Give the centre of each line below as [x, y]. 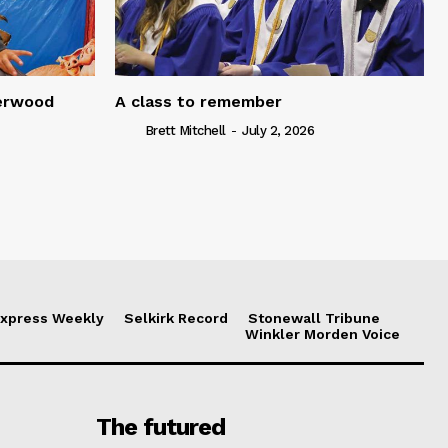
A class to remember [198, 101]
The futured [160, 426]
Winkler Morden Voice [322, 333]
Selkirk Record [176, 317]
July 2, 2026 [278, 130]
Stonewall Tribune [314, 317]
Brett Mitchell [185, 130]
